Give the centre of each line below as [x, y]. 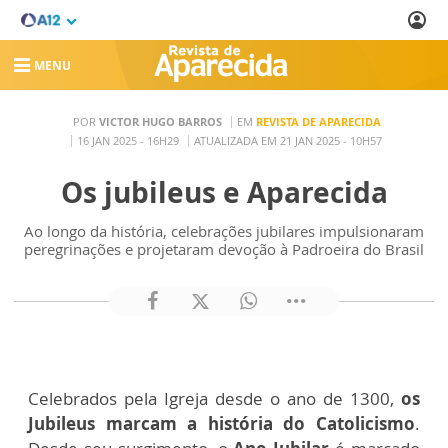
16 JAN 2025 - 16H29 [128, 140]
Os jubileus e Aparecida [224, 192]
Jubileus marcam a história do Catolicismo [221, 423]
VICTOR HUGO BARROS [160, 121]
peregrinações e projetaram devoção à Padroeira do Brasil [224, 249]
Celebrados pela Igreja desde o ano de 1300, [214, 398]
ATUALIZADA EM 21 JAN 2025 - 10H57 [288, 140]
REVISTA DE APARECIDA [318, 121]
